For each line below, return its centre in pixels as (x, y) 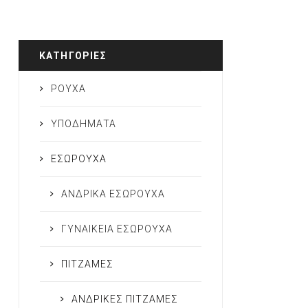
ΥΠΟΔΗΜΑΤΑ (83, 124)
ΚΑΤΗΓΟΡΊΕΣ (73, 56)
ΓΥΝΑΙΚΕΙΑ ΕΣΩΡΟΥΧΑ (117, 229)
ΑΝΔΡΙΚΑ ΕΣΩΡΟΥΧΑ (113, 194)
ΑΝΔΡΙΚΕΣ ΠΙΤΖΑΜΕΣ (124, 299)
